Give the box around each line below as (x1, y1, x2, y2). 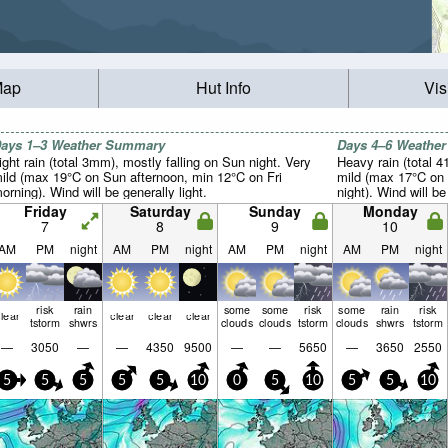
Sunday (249, 201, 301, 221)
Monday (362, 201, 418, 221)
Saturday (129, 201, 191, 221)
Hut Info (195, 76, 251, 100)
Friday (23, 201, 67, 221)
